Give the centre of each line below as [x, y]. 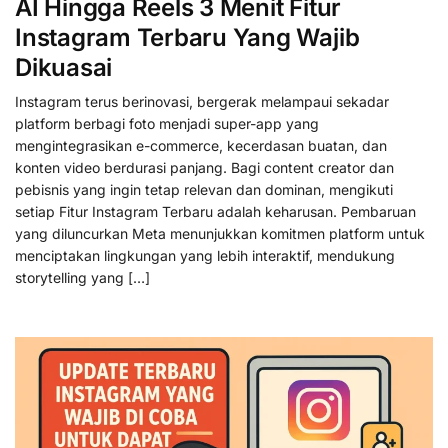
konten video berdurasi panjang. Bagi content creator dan [204, 167]
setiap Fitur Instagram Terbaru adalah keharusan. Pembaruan [215, 211]
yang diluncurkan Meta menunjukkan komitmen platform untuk [220, 233]
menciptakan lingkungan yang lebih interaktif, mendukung [205, 255]
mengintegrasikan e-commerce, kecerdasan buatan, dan [201, 145]
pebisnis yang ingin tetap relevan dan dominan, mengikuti [204, 189]
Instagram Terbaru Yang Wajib [187, 37]
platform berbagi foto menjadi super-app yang [167, 123]
